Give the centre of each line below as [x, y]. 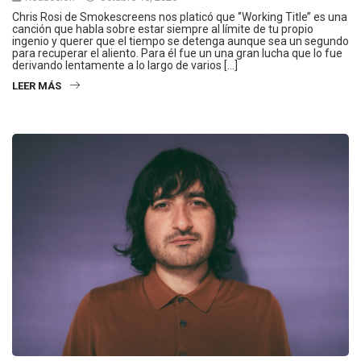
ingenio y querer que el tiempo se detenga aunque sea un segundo [180, 41]
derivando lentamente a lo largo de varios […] [125, 66]
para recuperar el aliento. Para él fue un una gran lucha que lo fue [177, 54]
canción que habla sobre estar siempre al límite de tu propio [163, 29]
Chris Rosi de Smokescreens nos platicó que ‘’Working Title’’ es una [180, 17]
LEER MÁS [37, 86]
